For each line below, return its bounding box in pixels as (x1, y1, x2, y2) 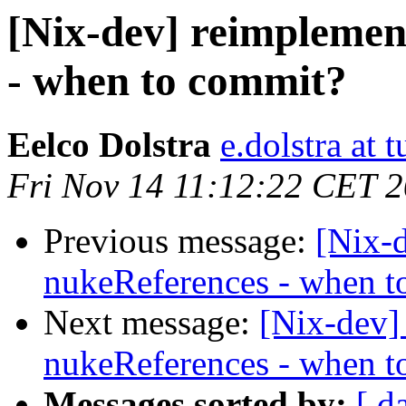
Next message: (43, 303, 259, 343)
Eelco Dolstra (7, 125, 211, 165)
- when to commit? (7, 57, 347, 104)
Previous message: (43, 221, 315, 261)
